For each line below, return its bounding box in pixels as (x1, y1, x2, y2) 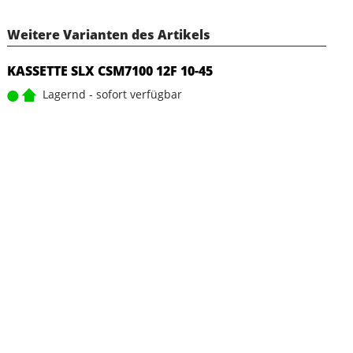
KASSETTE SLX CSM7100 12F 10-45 (6, 62, 213, 80)
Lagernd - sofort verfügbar (42, 87, 182, 102)
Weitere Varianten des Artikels (6, 26, 210, 43)
